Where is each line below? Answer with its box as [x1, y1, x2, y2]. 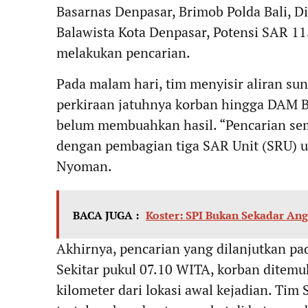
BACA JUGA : [73, 207, 139, 223]
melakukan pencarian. [56, 43, 190, 63]
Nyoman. [56, 156, 112, 175]
